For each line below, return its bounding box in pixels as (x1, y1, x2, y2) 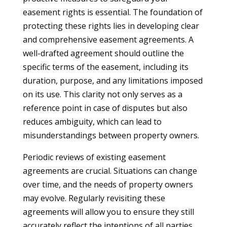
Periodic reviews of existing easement (22, 152, 166, 163)
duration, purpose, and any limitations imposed (22, 75, 203, 86)
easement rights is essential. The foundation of (22, 7, 203, 18)
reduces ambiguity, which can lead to (22, 116, 162, 127)
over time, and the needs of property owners (22, 179, 193, 190)
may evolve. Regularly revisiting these (22, 193, 165, 204)
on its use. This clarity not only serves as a (22, 89, 182, 100)
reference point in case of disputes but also (22, 102, 187, 113)
